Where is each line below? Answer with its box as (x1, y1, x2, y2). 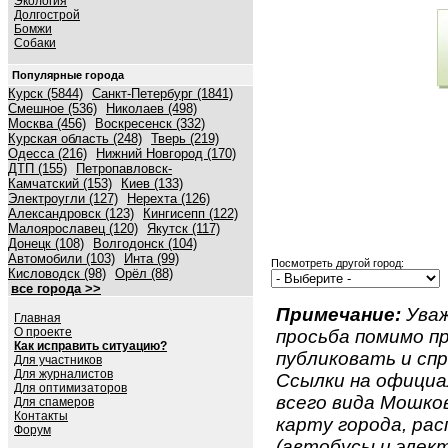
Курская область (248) (8, 131, 142, 146)
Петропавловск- (76, 161, 172, 176)
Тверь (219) (151, 131, 219, 146)
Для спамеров (14, 395, 94, 409)
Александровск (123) (8, 206, 134, 221)
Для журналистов (14, 367, 113, 381)
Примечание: (276, 304, 401, 325)
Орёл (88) (115, 266, 173, 281)
